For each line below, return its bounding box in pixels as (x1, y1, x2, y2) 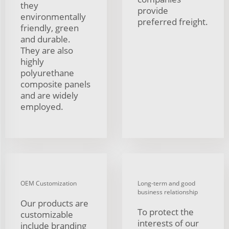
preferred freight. (138, 15, 208, 28)
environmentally (20, 10, 86, 22)
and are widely (20, 89, 78, 101)
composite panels (20, 78, 90, 90)
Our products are (20, 197, 88, 209)
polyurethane (20, 66, 74, 79)
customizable (20, 208, 73, 220)
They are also (20, 44, 73, 56)
